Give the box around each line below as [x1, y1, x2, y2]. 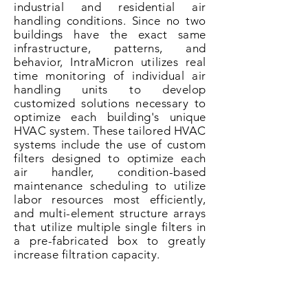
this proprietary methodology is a [14, 289, 206, 303]
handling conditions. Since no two [14, 14, 206, 27]
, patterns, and [87, 41, 206, 55]
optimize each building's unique [14, 110, 206, 124]
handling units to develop [14, 82, 206, 96]
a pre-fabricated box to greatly [14, 234, 206, 247]
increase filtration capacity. [14, 247, 160, 261]
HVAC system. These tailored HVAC [14, 124, 206, 137]
